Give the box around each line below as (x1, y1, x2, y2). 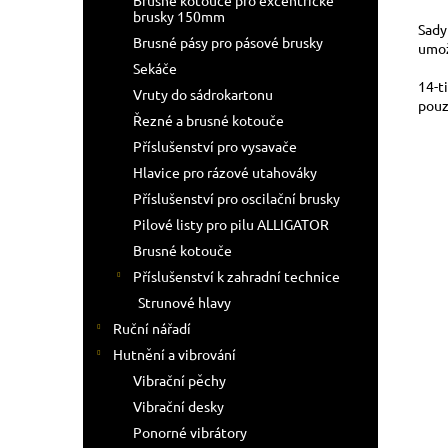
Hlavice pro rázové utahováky (133, 163, 317, 181)
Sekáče (133, 59, 177, 77)
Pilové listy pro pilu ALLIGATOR (133, 215, 329, 233)
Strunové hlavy (138, 293, 231, 311)
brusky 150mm (133, 7, 225, 25)
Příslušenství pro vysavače (133, 137, 297, 155)
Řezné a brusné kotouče (133, 111, 284, 129)
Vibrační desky (133, 397, 224, 415)
